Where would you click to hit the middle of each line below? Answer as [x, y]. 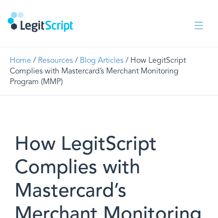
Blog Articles [102, 60]
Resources [55, 60]
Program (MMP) [36, 82]
